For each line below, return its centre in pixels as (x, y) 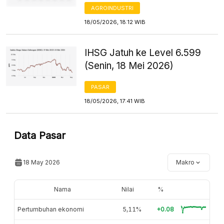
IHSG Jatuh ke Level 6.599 (143, 52)
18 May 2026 (41, 162)
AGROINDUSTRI (112, 8)
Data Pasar (40, 135)
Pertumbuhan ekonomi (51, 209)
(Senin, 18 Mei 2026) (129, 65)
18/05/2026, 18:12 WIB (115, 22)
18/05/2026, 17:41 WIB (115, 101)
